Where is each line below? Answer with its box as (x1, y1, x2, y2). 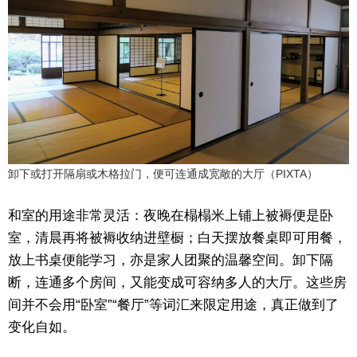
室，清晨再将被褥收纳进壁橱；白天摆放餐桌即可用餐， (8, 229, 347, 245)
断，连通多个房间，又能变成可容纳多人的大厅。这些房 (8, 274, 347, 290)
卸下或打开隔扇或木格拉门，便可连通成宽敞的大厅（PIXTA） (8, 167, 318, 180)
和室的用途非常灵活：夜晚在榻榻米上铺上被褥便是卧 (8, 207, 333, 223)
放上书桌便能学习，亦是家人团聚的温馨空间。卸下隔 (8, 252, 333, 268)
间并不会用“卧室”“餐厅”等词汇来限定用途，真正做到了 (8, 296, 339, 312)
